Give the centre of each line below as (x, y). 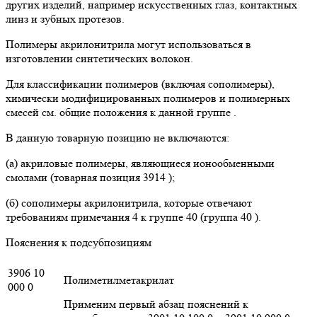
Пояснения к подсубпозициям (79, 243)
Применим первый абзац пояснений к (156, 304)
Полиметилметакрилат (119, 280)
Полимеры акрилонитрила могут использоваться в (128, 45)
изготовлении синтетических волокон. (99, 59)
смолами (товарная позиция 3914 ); (90, 178)
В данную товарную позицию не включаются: (117, 138)
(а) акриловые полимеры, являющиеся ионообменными (140, 163)
